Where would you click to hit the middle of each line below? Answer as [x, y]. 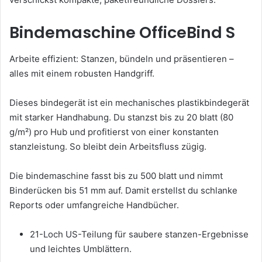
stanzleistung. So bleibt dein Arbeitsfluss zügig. [108, 146]
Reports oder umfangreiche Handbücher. [94, 205]
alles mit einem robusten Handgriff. [82, 73]
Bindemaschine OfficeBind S [122, 33]
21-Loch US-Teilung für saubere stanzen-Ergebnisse [139, 234]
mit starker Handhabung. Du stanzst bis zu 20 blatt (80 [121, 117]
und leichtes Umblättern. [81, 249]
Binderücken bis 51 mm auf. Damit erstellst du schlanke [123, 190]
